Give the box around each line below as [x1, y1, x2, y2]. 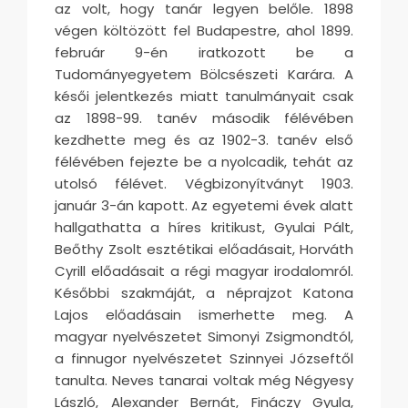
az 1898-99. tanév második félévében [55, 107, 353, 127]
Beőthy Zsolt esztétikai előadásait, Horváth [55, 239, 353, 259]
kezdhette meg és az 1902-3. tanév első [55, 129, 353, 149]
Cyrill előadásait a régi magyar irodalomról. [55, 260, 353, 280]
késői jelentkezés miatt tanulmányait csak [55, 86, 353, 106]
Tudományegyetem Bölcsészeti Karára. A [55, 64, 353, 84]
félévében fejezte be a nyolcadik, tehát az [55, 151, 353, 171]
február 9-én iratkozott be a [55, 42, 353, 62]
